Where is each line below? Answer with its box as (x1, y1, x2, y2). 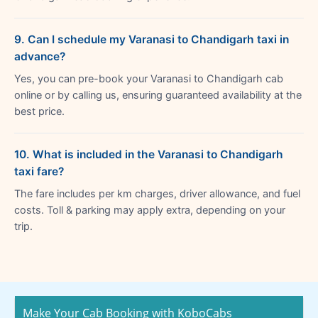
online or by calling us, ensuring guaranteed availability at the (14, 88, 302, 102)
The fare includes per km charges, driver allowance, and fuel (14, 187, 300, 200)
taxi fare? (14, 164, 64, 178)
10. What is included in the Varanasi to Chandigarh (14, 147, 283, 161)
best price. (14, 104, 65, 118)
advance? (14, 49, 65, 63)
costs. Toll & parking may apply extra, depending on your (14, 203, 285, 216)
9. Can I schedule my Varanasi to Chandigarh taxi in (14, 32, 289, 46)
